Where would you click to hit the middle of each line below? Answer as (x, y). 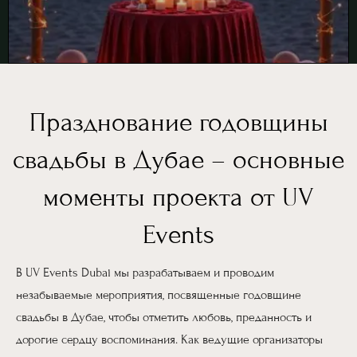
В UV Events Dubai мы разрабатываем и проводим (145, 272)
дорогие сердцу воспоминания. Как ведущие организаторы (169, 339)
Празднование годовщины (178, 122)
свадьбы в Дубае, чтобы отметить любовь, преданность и (164, 317)
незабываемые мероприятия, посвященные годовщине (159, 294)
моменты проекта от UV (178, 197)
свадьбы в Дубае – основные (178, 159)
